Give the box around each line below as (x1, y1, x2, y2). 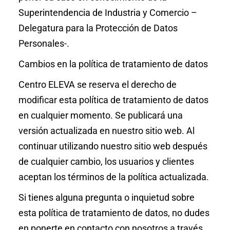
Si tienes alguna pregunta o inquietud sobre (18, 192, 195, 203)
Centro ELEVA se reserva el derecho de (18, 79, 177, 90)
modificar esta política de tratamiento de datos (18, 94, 208, 105)
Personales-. (18, 38, 73, 49)
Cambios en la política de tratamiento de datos (18, 59, 208, 69)
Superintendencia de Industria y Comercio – (18, 7, 197, 18)
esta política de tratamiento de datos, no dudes (18, 207, 209, 218)
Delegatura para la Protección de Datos (18, 23, 178, 33)
